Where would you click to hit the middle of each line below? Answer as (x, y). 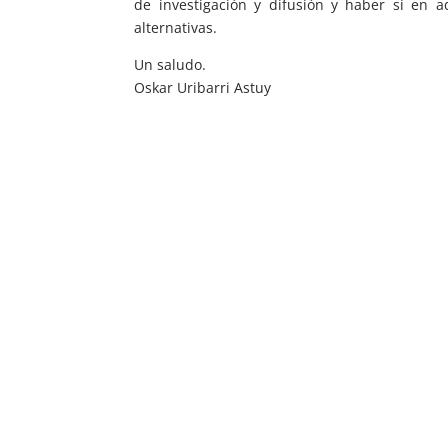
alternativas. (176, 27)
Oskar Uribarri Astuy (203, 87)
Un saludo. (170, 64)
